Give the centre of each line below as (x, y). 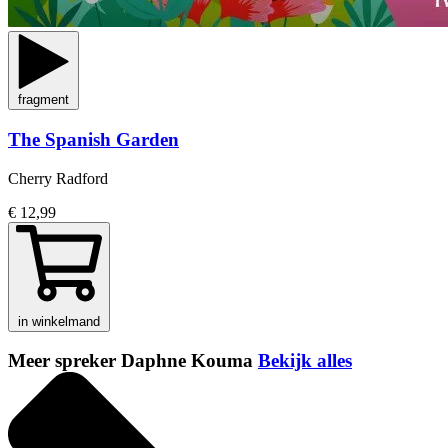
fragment (43, 100)
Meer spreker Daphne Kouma (133, 361)
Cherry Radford (58, 178)
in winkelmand (59, 321)
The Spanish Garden (93, 139)
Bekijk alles (305, 361)
